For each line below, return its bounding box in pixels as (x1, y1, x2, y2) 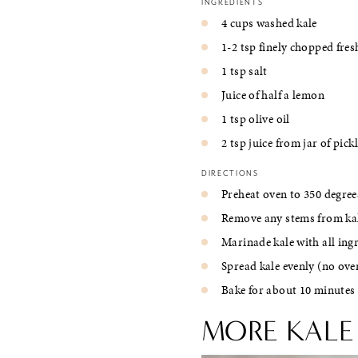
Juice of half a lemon (221, 86, 324, 103)
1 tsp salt (221, 62, 268, 79)
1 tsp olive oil (221, 110, 290, 127)
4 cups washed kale (221, 14, 317, 31)
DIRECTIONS (201, 169, 259, 179)
